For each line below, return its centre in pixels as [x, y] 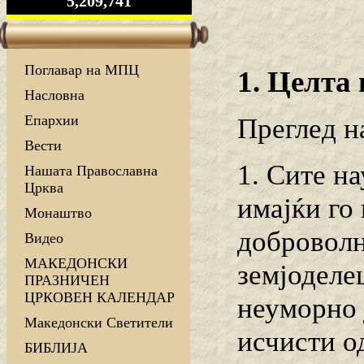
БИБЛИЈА [56, 348]
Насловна [54, 95]
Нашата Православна [91, 171]
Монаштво [58, 213]
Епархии [52, 121]
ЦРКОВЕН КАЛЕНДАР [100, 298]
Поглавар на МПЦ [82, 70]
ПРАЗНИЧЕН [67, 281]
